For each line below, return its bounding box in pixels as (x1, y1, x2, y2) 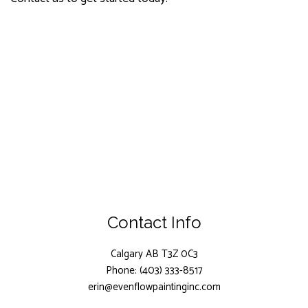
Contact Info (107, 212, 201, 232)
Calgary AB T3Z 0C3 (110, 245, 198, 263)
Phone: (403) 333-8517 (105, 261, 203, 279)
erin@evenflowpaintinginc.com (87, 278, 221, 296)
